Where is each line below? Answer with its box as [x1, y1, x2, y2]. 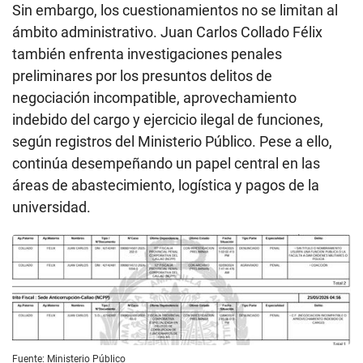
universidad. [12, 198, 91, 216]
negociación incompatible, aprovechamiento [12, 88, 297, 106]
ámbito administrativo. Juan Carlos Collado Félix [12, 23, 322, 41]
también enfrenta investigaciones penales [12, 45, 282, 62]
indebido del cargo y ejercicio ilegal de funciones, [12, 110, 323, 128]
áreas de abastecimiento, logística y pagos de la [12, 176, 319, 194]
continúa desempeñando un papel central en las [12, 154, 320, 172]
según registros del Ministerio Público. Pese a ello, [12, 132, 332, 150]
